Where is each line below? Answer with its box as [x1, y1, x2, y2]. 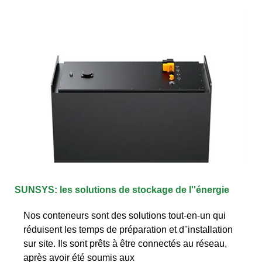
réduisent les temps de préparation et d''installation [23, 224, 233, 235]
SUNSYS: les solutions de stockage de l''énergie [15, 184, 229, 195]
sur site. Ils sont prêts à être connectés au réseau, [23, 238, 227, 249]
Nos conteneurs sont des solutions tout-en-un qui [23, 210, 226, 220]
